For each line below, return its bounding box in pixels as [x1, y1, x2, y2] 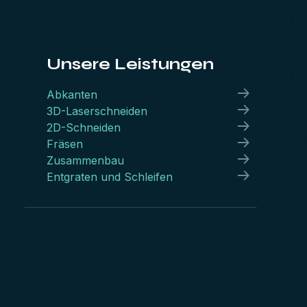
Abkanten [47, 88, 97, 102]
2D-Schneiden [47, 121, 121, 135]
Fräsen [47, 137, 83, 151]
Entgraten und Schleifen [47, 170, 173, 184]
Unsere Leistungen [47, 54, 214, 75]
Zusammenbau [47, 153, 124, 168]
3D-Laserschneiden [47, 104, 147, 119]
